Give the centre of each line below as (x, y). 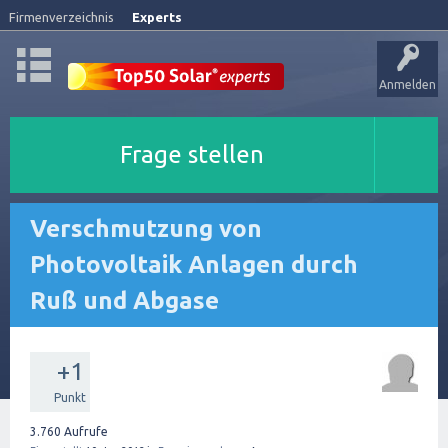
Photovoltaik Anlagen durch (194, 264)
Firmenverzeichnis (61, 17)
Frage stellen (192, 154)
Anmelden (407, 84)
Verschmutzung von (146, 228)
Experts (157, 17)
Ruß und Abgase (124, 300)
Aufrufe (84, 431)
